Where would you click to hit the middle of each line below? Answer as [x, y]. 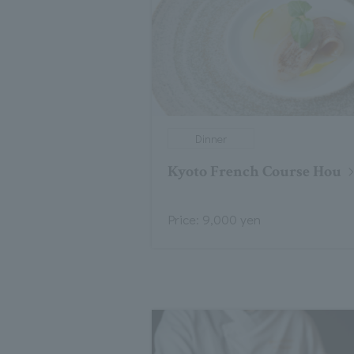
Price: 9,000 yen [214, 220]
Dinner [211, 139]
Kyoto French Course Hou [255, 172]
